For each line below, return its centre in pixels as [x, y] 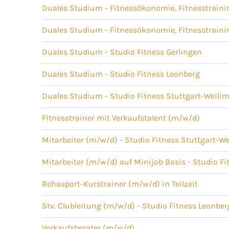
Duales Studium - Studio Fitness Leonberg [121, 74]
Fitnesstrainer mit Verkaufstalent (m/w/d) [121, 118]
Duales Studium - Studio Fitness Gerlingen [122, 52]
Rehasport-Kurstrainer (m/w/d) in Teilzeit [120, 184]
